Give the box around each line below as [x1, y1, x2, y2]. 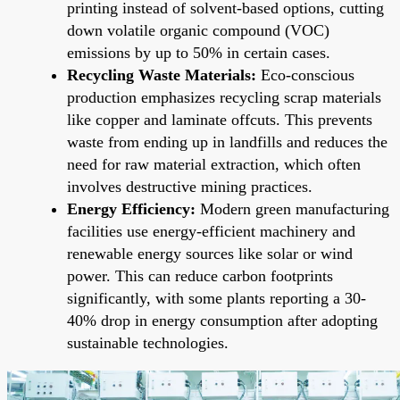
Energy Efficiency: [67, 199, 196, 218]
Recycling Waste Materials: [67, 65, 256, 84]
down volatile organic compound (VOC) [67, 21, 329, 39]
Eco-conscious [256, 65, 354, 84]
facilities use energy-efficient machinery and [67, 221, 355, 240]
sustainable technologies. [67, 333, 229, 352]
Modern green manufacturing [196, 199, 389, 218]
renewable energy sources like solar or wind [67, 244, 353, 262]
